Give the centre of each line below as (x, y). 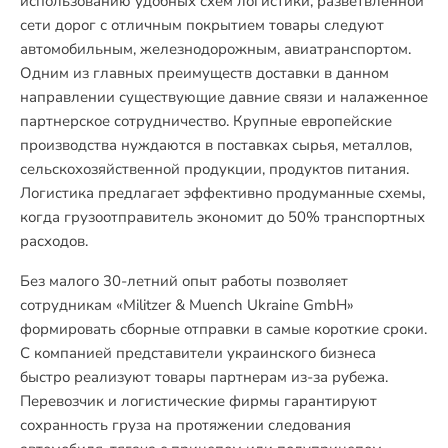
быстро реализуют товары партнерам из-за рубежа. (204, 377)
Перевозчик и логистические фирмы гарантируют (198, 401)
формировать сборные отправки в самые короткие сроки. (223, 329)
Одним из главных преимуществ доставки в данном (204, 73)
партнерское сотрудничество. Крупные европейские (206, 121)
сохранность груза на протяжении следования (185, 425)
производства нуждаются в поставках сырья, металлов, (216, 145)
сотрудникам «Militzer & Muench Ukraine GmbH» (187, 305)
